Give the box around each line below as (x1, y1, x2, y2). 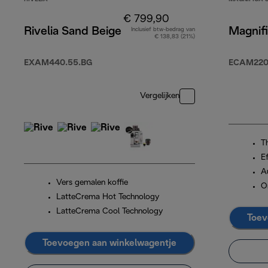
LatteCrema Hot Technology (56, 193, 159, 202)
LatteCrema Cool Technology (56, 208, 163, 216)
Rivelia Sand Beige (24, 26, 121, 38)
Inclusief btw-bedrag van (131, 27, 195, 33)
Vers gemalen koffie (56, 179, 128, 187)
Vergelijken (140, 92, 179, 100)
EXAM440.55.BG (24, 59, 92, 68)
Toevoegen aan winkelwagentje (42, 238, 176, 248)
